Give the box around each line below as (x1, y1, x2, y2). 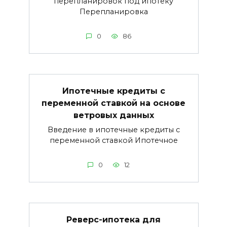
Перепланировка (79, 7, 148, 16)
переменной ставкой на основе (42, 98, 185, 108)
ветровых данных (73, 110, 154, 120)
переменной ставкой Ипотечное (49, 135, 178, 145)
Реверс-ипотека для (66, 214, 161, 224)
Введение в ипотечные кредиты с (47, 125, 180, 134)
